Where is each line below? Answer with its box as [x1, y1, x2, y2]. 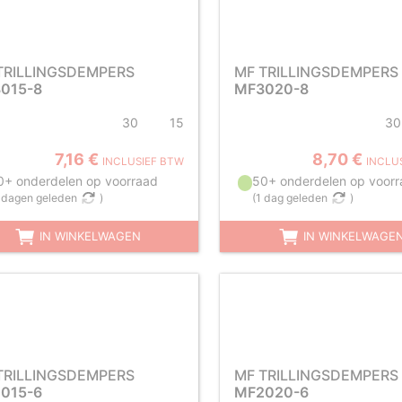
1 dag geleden [255, 191, 328, 205]
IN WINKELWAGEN [35, 229, 141, 243]
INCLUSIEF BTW [102, 155, 184, 168]
